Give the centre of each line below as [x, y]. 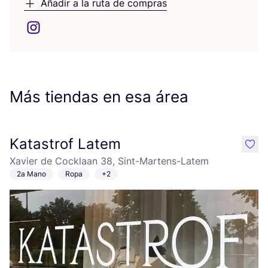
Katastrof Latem [65, 144]
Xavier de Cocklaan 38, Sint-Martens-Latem [109, 161]
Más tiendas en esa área [99, 97]
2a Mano [31, 174]
